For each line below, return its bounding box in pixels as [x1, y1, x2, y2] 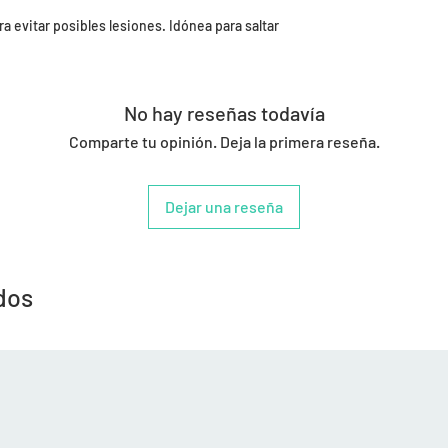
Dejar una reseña [165, 197, 283, 216]
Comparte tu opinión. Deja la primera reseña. [68, 132, 380, 151]
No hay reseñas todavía [123, 101, 325, 125]
